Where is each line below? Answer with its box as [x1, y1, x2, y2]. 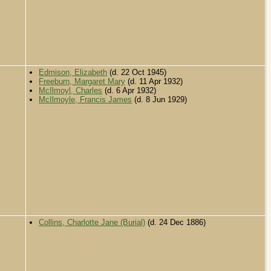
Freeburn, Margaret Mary [39, 77, 126, 87]
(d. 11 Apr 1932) [125, 77, 183, 87]
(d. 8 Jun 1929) [132, 95, 188, 105]
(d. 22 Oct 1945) [107, 68, 167, 77]
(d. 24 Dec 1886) [145, 218, 206, 227]
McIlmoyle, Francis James [39, 95, 132, 105]
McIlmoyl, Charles [39, 86, 103, 96]
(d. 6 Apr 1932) [102, 86, 157, 96]
